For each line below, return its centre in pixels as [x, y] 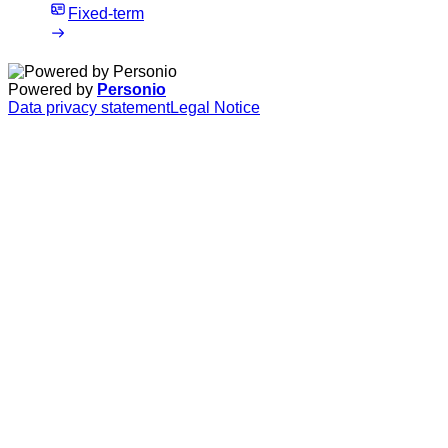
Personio [131, 90]
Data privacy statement [89, 108]
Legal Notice [215, 108]
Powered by [52, 90]
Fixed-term [106, 14]
